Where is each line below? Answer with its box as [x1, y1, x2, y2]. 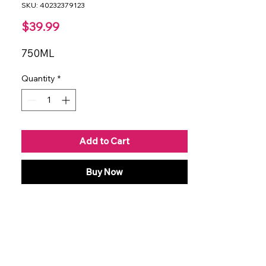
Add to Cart [80, 135, 129, 147]
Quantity [21, 72, 55, 84]
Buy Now [86, 166, 123, 178]
